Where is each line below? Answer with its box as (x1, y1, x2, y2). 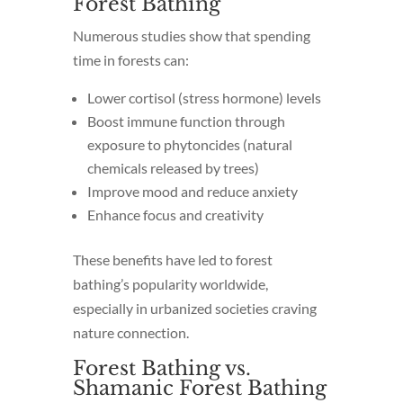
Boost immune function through (86, 112, 285, 130)
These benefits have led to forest (72, 250, 273, 268)
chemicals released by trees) (86, 158, 259, 176)
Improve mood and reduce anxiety (86, 182, 298, 200)
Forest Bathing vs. (72, 355, 251, 381)
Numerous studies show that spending (72, 26, 310, 44)
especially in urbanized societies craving (72, 299, 317, 317)
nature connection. (72, 323, 189, 341)
